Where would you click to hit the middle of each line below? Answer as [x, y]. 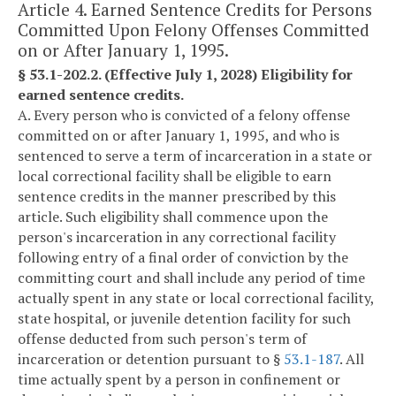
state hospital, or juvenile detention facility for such [184, 318]
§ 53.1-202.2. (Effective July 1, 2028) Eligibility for [185, 74]
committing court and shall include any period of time [191, 277]
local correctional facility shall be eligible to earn [175, 175]
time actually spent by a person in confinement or [179, 379]
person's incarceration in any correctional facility [177, 236]
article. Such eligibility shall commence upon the [173, 216]
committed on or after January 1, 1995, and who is [179, 135]
